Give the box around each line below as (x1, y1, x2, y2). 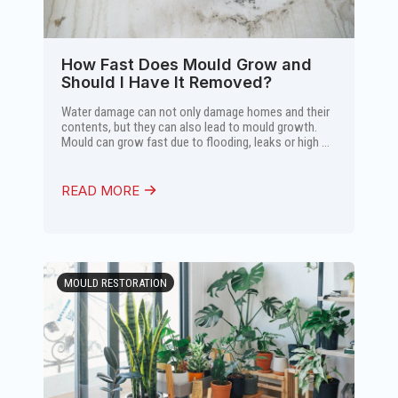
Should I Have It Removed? (61, 73, 272, 92)
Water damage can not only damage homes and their (61, 104, 330, 120)
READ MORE (61, 182, 143, 199)
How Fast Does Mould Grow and (61, 55, 312, 74)
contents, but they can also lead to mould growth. (61, 119, 317, 135)
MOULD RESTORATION (64, 276, 167, 290)
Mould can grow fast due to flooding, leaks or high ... (61, 134, 330, 150)
